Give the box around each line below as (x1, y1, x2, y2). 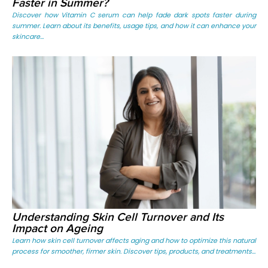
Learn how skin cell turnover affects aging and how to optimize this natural (12, 236, 256, 245)
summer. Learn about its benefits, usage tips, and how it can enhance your (12, 21, 256, 31)
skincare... (12, 32, 44, 41)
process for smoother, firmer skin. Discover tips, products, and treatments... (12, 246, 255, 256)
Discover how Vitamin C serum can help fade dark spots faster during (12, 10, 256, 20)
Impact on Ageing (12, 223, 103, 234)
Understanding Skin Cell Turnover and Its (12, 212, 224, 223)
